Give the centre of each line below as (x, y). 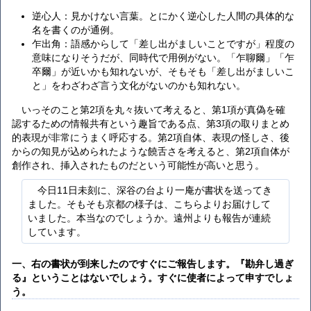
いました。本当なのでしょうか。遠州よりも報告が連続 (149, 218)
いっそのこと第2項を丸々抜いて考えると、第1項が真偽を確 (154, 109)
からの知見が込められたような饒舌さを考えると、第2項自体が (151, 151)
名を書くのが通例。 (75, 30)
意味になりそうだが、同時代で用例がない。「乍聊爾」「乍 (163, 58)
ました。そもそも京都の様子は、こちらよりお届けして (149, 204)
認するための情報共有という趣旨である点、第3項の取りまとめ (151, 123)
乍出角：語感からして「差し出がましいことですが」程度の (163, 44)
